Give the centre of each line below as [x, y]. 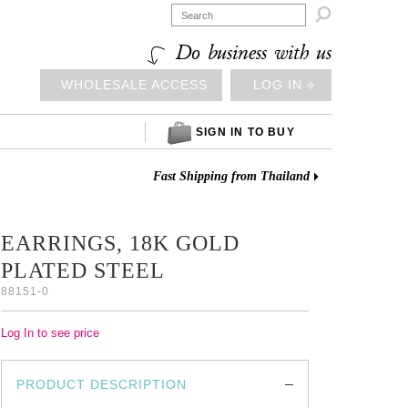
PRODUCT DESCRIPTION [102, 384]
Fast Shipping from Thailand [231, 176]
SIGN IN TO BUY [245, 132]
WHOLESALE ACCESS [134, 85]
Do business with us [250, 53]
